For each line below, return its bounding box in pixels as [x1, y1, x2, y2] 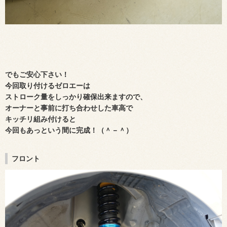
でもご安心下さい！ [5, 70, 69, 79]
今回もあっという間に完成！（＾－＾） [5, 126, 133, 135]
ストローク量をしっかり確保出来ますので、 [5, 93, 147, 101]
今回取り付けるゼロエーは [5, 82, 90, 90]
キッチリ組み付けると [5, 115, 76, 124]
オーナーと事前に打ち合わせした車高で [5, 104, 133, 112]
